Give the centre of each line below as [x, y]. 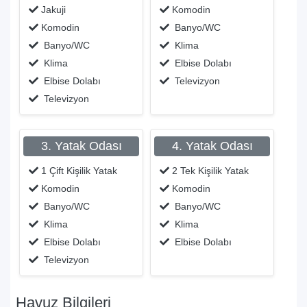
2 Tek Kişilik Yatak [209, 170]
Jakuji [52, 9]
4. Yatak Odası [212, 146]
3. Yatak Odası [81, 146]
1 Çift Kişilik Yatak [78, 170]
